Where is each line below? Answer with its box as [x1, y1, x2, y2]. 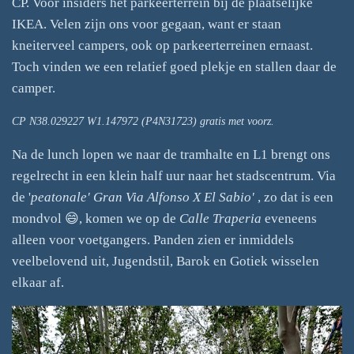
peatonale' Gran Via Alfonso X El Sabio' [31, 189, 258, 205]
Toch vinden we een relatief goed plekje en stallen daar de [12, 59, 337, 75]
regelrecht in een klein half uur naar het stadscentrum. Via [12, 168, 336, 183]
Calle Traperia [179, 210, 262, 226]
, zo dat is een [258, 189, 333, 205]
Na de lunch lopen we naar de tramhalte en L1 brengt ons [12, 146, 330, 162]
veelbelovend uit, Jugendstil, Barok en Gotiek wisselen [12, 253, 319, 269]
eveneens [262, 210, 317, 226]
